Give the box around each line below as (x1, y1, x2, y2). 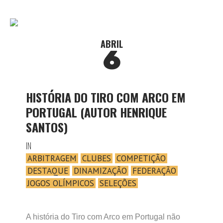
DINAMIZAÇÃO (74, 165, 127, 176)
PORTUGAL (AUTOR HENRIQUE (26, 103, 167, 121)
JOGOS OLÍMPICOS (27, 178, 94, 189)
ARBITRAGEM (27, 153, 77, 164)
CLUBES (82, 153, 111, 164)
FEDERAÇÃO (132, 165, 176, 176)
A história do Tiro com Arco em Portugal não (26, 213, 180, 221)
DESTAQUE (27, 165, 68, 176)
